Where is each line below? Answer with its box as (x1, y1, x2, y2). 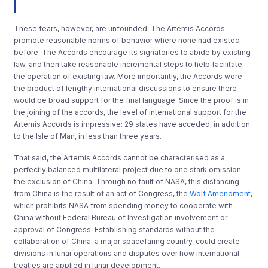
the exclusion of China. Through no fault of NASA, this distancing (14, 176, 240, 186)
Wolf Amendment (190, 188, 251, 198)
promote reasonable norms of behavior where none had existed (14, 35, 240, 45)
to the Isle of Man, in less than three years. (14, 131, 162, 141)
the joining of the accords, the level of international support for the (14, 107, 247, 117)
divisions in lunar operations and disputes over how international (14, 248, 240, 258)
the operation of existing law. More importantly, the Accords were (14, 71, 243, 81)
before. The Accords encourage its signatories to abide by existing (14, 47, 251, 57)
